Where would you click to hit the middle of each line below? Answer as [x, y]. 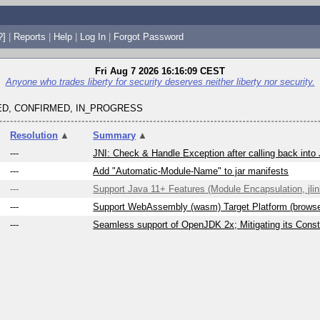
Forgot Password [148, 36]
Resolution [34, 136]
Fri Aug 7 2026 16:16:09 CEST [160, 71]
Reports [29, 36]
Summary [115, 136]
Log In [92, 36]
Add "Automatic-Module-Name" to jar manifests [191, 171]
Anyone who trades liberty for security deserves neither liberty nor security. [160, 82]
